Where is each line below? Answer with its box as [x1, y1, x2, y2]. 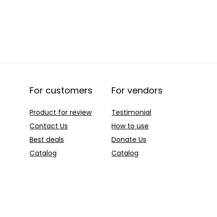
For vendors [111, 84, 163, 97]
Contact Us [30, 121, 68, 131]
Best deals [30, 135, 64, 145]
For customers [30, 84, 93, 97]
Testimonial [111, 108, 152, 118]
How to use [111, 121, 149, 131]
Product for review [30, 108, 92, 118]
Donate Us [111, 135, 147, 145]
